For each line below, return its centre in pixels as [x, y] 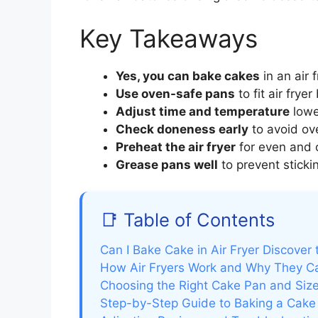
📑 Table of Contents [187, 220]
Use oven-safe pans [175, 93]
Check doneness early [182, 129]
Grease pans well [167, 164]
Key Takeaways [169, 38]
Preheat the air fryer [176, 147]
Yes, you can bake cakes [188, 76]
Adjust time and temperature [203, 111]
